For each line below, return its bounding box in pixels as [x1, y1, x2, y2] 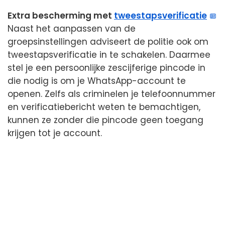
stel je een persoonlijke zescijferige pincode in [8, 61, 205, 74]
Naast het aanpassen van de [8, 22, 136, 35]
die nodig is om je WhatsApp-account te [8, 74, 186, 87]
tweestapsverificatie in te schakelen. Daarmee [8, 48, 210, 61]
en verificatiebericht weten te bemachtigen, [8, 100, 200, 113]
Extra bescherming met [8, 9, 114, 22]
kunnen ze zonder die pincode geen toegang [8, 114, 203, 126]
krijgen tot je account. [8, 127, 102, 139]
